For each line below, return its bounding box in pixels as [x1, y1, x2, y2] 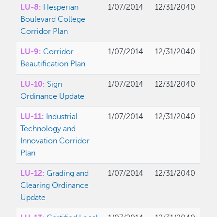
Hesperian [43, 3, 79, 12]
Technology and [20, 124, 76, 134]
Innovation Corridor [20, 137, 90, 146]
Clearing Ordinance [20, 181, 89, 190]
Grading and [46, 169, 89, 178]
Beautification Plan [20, 60, 86, 69]
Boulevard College [20, 15, 86, 24]
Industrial [46, 112, 78, 122]
